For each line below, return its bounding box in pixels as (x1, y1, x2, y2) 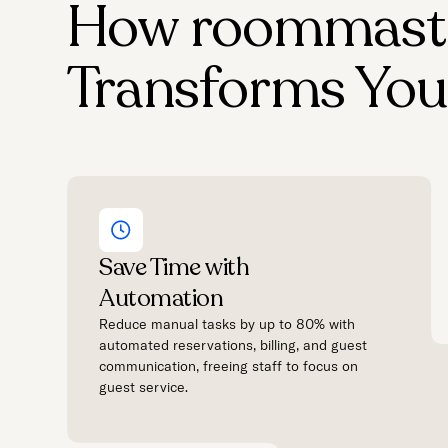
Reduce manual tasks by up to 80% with (99, 314, 356, 333)
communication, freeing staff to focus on (99, 356, 359, 375)
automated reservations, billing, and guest (99, 335, 368, 354)
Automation (99, 281, 224, 315)
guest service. (99, 377, 189, 396)
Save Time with (99, 250, 250, 284)
